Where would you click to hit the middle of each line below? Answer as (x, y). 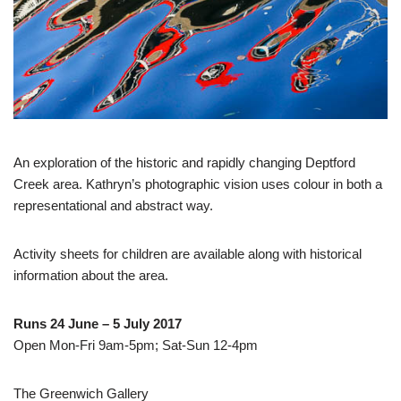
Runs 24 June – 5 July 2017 (98, 323)
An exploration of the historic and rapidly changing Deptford (184, 162)
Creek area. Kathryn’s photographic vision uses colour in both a (198, 183)
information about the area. (91, 275)
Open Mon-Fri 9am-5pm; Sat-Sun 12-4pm (136, 345)
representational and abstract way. (113, 205)
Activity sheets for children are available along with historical (188, 253)
